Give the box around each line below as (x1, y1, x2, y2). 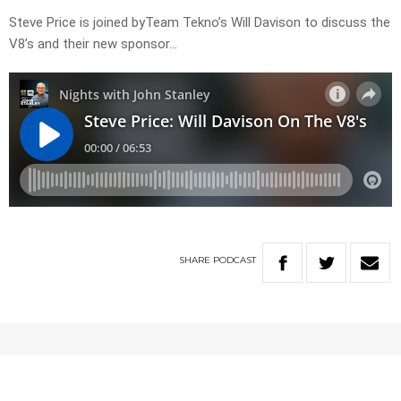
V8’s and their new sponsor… (9, 36, 177, 53)
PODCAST (213, 254, 256, 267)
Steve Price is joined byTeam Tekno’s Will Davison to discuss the (9, 14, 390, 31)
